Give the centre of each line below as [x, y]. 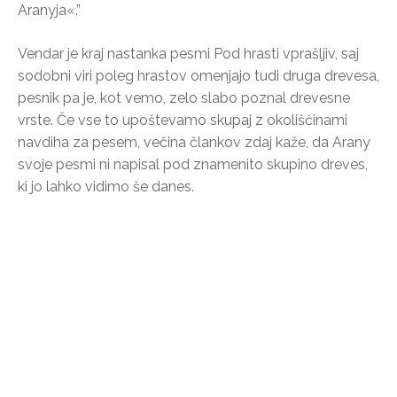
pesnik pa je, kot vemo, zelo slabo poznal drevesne [184, 97]
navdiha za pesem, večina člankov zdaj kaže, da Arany [194, 142]
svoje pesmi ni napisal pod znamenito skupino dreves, [193, 164]
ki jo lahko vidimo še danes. [106, 186]
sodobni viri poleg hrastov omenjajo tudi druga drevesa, [198, 75]
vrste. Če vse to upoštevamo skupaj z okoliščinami [183, 120]
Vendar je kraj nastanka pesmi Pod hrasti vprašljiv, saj [188, 53]
